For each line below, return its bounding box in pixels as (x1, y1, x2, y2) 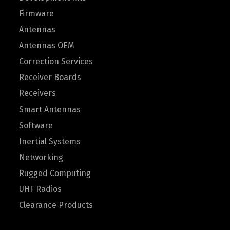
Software (19, 121, 53, 130)
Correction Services (19, 56, 93, 66)
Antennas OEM (19, 41, 74, 50)
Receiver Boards (19, 72, 81, 82)
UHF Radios (19, 184, 62, 194)
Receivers (19, 88, 56, 98)
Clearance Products (19, 200, 93, 210)
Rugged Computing (19, 168, 91, 178)
